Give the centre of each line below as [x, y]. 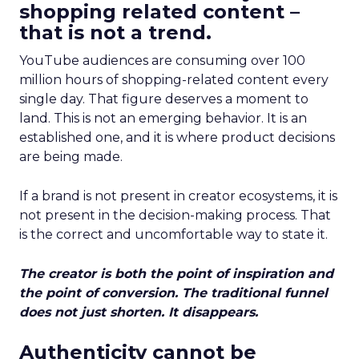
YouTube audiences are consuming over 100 [162, 61]
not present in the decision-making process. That [175, 215]
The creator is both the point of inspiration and [176, 274]
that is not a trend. [115, 32]
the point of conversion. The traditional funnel [173, 293]
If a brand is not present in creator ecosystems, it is [178, 196]
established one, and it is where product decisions [177, 137]
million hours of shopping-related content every [174, 80]
